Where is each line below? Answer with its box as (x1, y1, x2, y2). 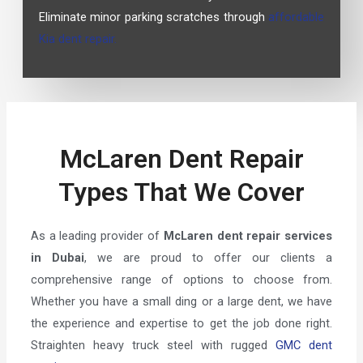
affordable (268, 9, 325, 24)
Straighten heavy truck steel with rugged (30, 338, 276, 353)
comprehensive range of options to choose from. (30, 272, 333, 288)
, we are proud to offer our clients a (83, 250, 333, 266)
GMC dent (275, 338, 333, 353)
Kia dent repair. (38, 31, 117, 46)
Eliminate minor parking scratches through (38, 9, 269, 24)
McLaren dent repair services (163, 228, 333, 244)
